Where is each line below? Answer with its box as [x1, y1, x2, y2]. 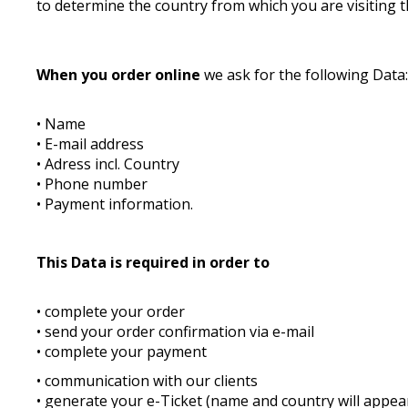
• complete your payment [36, 342, 211, 362]
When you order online [36, 65, 205, 85]
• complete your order [36, 301, 189, 321]
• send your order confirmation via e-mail [36, 321, 315, 342]
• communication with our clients [36, 371, 259, 391]
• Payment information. [36, 194, 194, 214]
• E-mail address [36, 134, 148, 154]
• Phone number [36, 174, 156, 194]
